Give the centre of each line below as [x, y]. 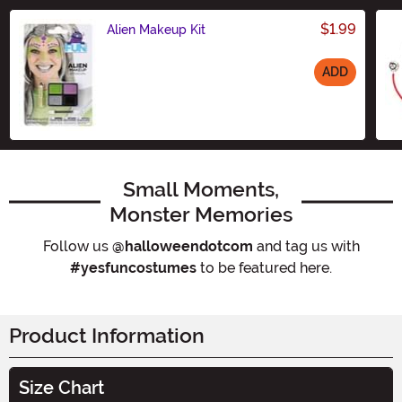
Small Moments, [201, 189]
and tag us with [306, 246]
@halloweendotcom [182, 246]
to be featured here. [264, 267]
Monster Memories [201, 214]
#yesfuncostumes [133, 267]
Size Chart [61, 387]
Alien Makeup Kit [156, 29]
